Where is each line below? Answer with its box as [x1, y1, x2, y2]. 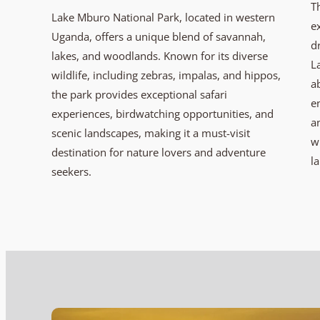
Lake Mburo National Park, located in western [51, 9, 275, 24]
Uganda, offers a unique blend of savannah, [51, 29, 266, 44]
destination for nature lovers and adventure [51, 144, 266, 159]
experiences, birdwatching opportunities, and [51, 106, 274, 121]
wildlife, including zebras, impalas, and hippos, [51, 67, 281, 82]
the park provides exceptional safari [51, 86, 227, 101]
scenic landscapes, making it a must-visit [51, 125, 250, 140]
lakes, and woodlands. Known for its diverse [51, 48, 268, 63]
